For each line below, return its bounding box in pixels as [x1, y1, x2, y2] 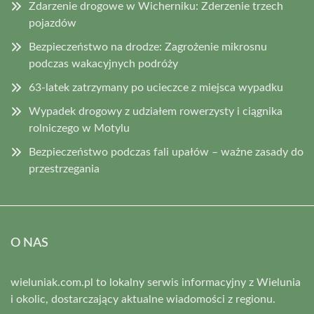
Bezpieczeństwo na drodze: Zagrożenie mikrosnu [29, 41, 267, 53]
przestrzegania [29, 163, 100, 175]
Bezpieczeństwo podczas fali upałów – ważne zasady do [29, 146, 303, 158]
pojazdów [29, 18, 76, 29]
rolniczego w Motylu [29, 123, 130, 134]
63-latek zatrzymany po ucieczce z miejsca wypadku [29, 82, 283, 93]
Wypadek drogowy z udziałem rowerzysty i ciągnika [29, 106, 282, 117]
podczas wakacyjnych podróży [29, 58, 178, 69]
